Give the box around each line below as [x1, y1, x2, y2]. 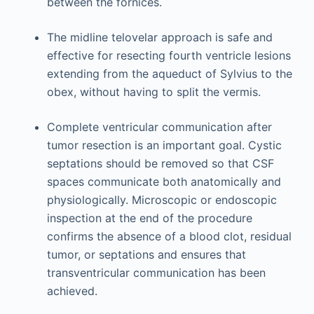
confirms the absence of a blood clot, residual [46, 229, 292, 243]
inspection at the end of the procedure [46, 211, 252, 225]
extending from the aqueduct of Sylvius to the [46, 67, 292, 81]
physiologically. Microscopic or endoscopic [46, 193, 277, 207]
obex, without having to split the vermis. [46, 85, 261, 99]
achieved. [46, 284, 97, 298]
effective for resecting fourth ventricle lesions [46, 48, 291, 62]
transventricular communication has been [46, 266, 266, 280]
